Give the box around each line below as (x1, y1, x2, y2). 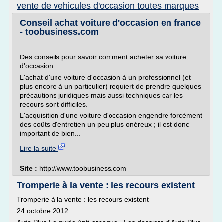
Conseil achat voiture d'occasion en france (20, 18, 201, 28)
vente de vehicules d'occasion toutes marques (17, 1, 199, 11)
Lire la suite (20, 144, 58, 152)
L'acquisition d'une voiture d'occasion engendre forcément (20, 111, 202, 119)
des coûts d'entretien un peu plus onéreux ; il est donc (20, 120, 189, 128)
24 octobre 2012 (17, 207, 68, 215)
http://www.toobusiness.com (39, 165, 126, 172)
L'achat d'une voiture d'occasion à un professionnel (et (20, 73, 191, 81)
